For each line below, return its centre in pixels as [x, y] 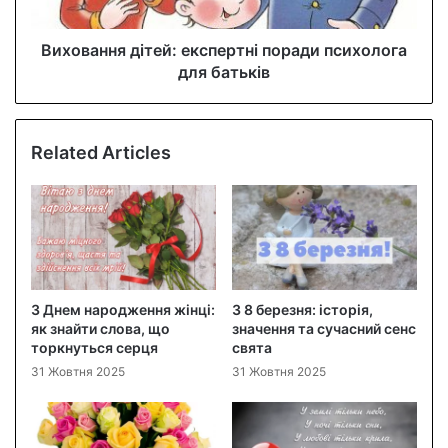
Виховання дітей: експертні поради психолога [224, 50]
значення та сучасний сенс [324, 328]
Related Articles [101, 153]
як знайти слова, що [100, 328]
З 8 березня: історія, [302, 309]
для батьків [224, 72]
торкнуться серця [94, 347]
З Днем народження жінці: [123, 309]
